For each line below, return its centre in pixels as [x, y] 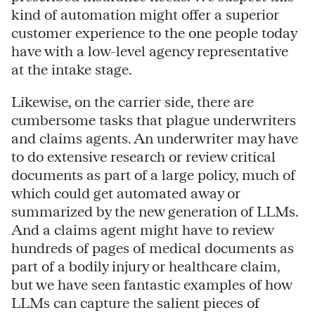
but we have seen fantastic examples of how [152, 284]
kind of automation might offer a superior [145, 14]
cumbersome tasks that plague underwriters [154, 120]
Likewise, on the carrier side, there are [133, 101]
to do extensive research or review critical [143, 156]
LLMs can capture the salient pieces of [135, 302]
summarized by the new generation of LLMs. [155, 211]
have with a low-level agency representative [150, 51]
